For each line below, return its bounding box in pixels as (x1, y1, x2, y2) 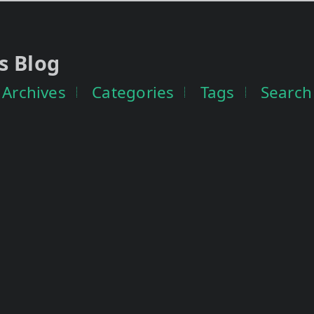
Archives (2, 81, 66, 103)
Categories (92, 81, 175, 103)
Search (260, 81, 313, 103)
